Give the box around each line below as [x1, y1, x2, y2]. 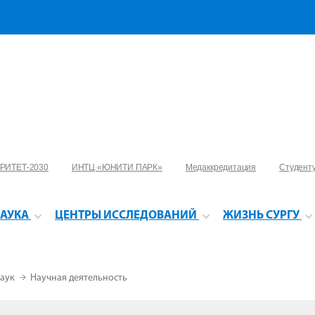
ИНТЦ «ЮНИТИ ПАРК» [71, 162, 162, 172]
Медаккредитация [185, 162, 257, 172]
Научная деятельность [30, 273, 127, 283]
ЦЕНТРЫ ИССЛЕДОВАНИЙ [55, 210, 197, 221]
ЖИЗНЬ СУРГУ [223, 210, 300, 221]
